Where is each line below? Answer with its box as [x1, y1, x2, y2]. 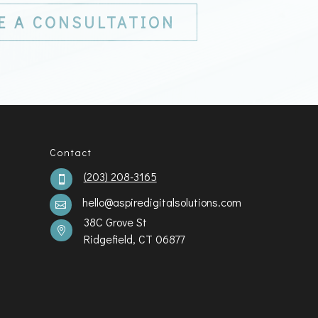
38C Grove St [83, 214, 147, 229]
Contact [50, 145, 93, 159]
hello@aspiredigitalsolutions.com [82, 194, 242, 209]
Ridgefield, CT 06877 [83, 231, 185, 246]
